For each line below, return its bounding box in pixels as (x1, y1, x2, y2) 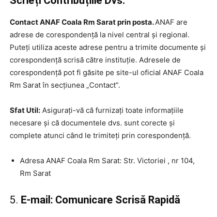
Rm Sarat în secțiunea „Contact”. (10, 80, 120, 90)
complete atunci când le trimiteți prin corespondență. (10, 130, 191, 140)
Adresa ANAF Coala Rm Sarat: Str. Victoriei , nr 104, (20, 155, 195, 165)
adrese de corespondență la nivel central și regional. (10, 30, 189, 39)
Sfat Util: (10, 105, 40, 115)
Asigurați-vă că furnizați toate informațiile (40, 105, 184, 115)
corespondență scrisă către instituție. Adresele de (10, 55, 181, 64)
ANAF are (155, 17, 187, 27)
